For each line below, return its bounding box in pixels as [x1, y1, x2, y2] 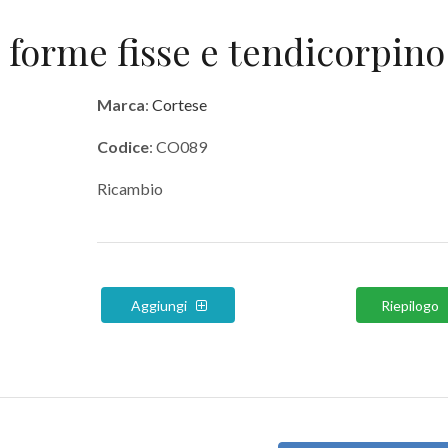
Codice [96, 137, 149, 157]
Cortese [151, 95, 207, 115]
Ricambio [96, 179, 163, 199]
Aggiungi [124, 296, 196, 314]
